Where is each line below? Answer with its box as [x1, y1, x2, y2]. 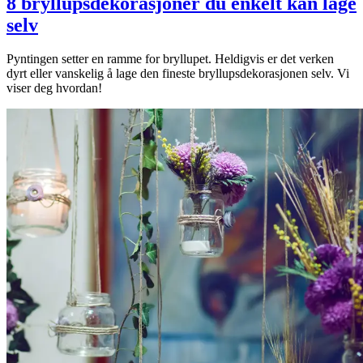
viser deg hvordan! [6, 81, 102, 96]
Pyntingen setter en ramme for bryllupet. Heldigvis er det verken [6, 52, 334, 66]
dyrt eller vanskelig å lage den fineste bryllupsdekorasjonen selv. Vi [6, 66, 349, 81]
